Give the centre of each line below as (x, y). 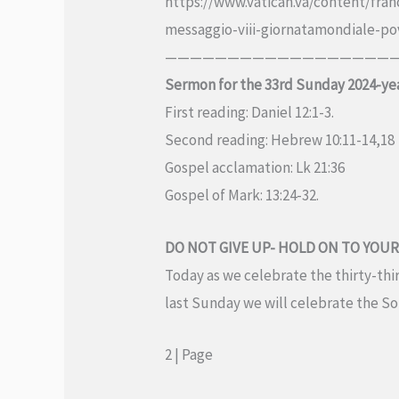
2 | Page (189, 354)
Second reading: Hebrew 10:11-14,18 (280, 140)
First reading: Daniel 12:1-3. (250, 113)
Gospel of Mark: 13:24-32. (242, 195)
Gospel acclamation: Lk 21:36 (255, 168)
